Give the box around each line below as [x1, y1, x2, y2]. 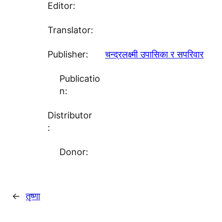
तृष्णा [26, 191, 40, 201]
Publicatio [59, 73, 100, 84]
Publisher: [48, 49, 88, 59]
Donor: [59, 147, 88, 157]
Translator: [48, 25, 93, 35]
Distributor [48, 110, 92, 120]
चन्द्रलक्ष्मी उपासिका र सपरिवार [105, 49, 204, 59]
